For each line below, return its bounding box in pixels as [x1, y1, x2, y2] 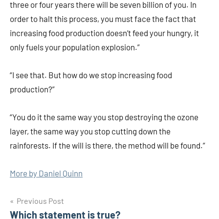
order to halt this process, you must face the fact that [10, 14, 196, 23]
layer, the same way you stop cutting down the [10, 126, 171, 136]
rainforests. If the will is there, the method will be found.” [10, 140, 205, 150]
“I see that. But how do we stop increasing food [10, 70, 172, 80]
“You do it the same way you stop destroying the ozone [10, 112, 198, 122]
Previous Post [17, 196, 64, 205]
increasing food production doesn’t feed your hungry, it [10, 28, 199, 38]
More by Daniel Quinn [10, 168, 83, 178]
